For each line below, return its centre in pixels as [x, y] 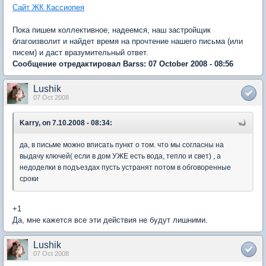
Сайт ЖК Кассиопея [48, 7]
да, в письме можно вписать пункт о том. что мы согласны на [122, 145]
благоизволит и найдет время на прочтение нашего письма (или [128, 41]
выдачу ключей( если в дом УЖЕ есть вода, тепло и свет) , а [120, 156]
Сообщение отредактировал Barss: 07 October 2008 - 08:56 [123, 64]
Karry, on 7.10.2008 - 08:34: [66, 123]
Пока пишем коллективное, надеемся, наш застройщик [112, 30]
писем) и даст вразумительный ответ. [80, 52]
